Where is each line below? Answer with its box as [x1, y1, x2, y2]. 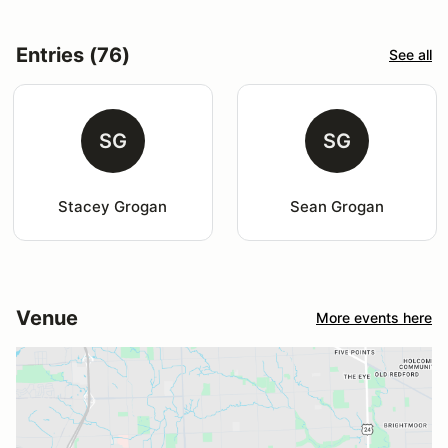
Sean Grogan [289, 196, 384, 216]
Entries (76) [16, 42, 130, 67]
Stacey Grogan [58, 196, 168, 216]
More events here [316, 309, 432, 327]
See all [389, 46, 432, 64]
